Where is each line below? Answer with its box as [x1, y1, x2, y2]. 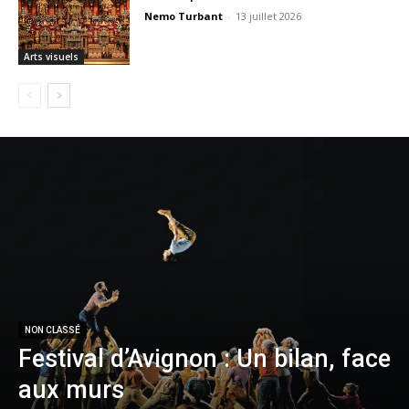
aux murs [18, 374, 124, 404]
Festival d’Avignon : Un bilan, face [18, 343, 391, 373]
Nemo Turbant [144, 9, 224, 24]
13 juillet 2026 [236, 9, 302, 24]
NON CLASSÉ [25, 324, 80, 335]
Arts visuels [24, 49, 79, 63]
